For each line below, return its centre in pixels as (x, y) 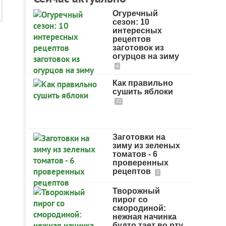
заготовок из (138, 48)
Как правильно (143, 83)
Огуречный (135, 13)
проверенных (140, 163)
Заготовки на (139, 137)
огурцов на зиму (146, 56)
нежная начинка (145, 217)
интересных (137, 31)
